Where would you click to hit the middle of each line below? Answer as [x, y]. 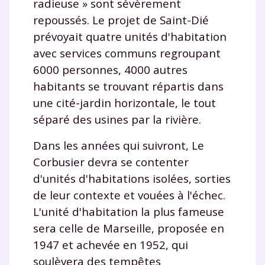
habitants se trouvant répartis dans [128, 86]
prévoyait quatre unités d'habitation [130, 36]
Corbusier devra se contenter [111, 161]
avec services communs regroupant [127, 53]
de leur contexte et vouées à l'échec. [129, 195]
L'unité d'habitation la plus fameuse [129, 211]
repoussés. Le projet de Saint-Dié [121, 20]
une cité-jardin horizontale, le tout [125, 102]
